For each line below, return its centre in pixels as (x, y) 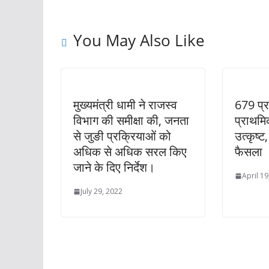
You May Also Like (139, 41)
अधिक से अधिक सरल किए (130, 152)
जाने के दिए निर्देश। (114, 168)
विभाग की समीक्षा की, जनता (131, 121)
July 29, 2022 (101, 192)
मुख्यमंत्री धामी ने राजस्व (125, 105)
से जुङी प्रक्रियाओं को (122, 136)
